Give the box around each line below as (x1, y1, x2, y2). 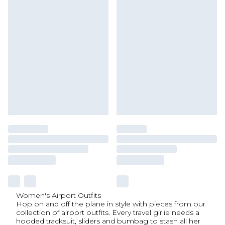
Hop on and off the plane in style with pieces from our (16, 199, 205, 208)
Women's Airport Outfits (16, 191, 101, 200)
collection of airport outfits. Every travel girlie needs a (16, 208, 199, 217)
